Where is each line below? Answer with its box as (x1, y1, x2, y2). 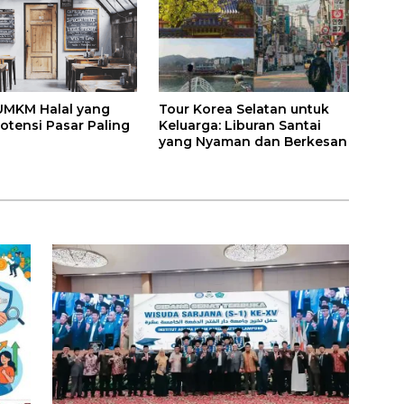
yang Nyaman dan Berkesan (158, 133, 347, 150)
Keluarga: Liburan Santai (158, 116, 321, 133)
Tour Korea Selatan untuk (158, 100, 329, 117)
